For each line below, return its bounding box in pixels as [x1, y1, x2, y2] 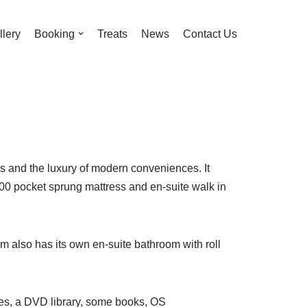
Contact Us [183, 27, 237, 40]
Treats [97, 27, 127, 40]
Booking [34, 27, 75, 40]
